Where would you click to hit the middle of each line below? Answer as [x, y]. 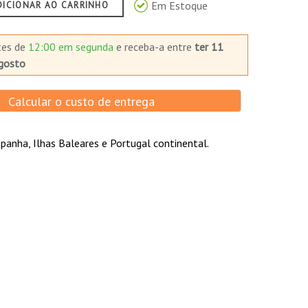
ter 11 [209, 47]
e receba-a [141, 47]
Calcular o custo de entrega [79, 101]
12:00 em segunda [72, 47]
